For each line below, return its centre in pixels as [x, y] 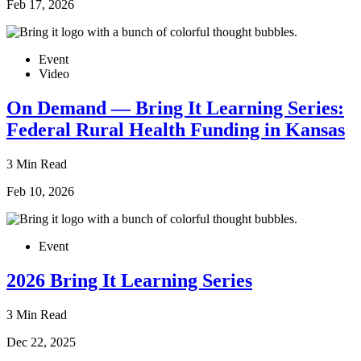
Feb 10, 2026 [40, 192]
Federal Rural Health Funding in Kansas [176, 130]
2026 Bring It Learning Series [129, 281]
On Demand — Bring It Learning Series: [175, 108]
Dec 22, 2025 [41, 342]
